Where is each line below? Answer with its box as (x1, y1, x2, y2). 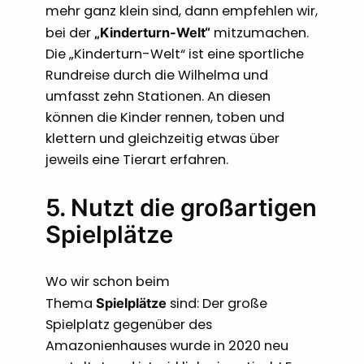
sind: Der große (167, 294, 267, 314)
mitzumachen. (210, 23, 309, 42)
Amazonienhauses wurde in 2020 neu (45, 336, 288, 356)
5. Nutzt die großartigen (45, 193, 317, 223)
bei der (45, 23, 94, 42)
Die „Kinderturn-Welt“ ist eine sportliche (45, 44, 304, 63)
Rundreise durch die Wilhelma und (45, 65, 268, 84)
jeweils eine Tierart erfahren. (45, 149, 228, 169)
